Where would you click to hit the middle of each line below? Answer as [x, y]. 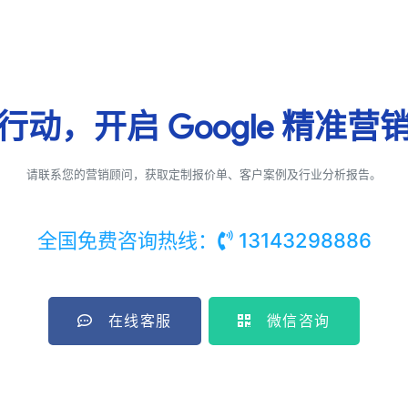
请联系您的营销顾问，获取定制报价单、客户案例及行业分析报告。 [204, 174]
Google [220, 126]
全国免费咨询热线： [127, 240]
